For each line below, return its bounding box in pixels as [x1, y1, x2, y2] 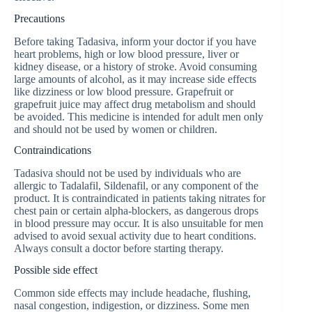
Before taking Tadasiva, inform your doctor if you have [14, 35, 256, 47]
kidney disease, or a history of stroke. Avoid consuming [14, 60, 257, 72]
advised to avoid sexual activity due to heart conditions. [14, 230, 256, 242]
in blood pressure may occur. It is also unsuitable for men [14, 217, 263, 230]
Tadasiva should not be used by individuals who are [14, 167, 241, 180]
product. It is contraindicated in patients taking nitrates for [14, 192, 265, 205]
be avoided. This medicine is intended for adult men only [14, 110, 263, 123]
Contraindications [14, 144, 91, 157]
